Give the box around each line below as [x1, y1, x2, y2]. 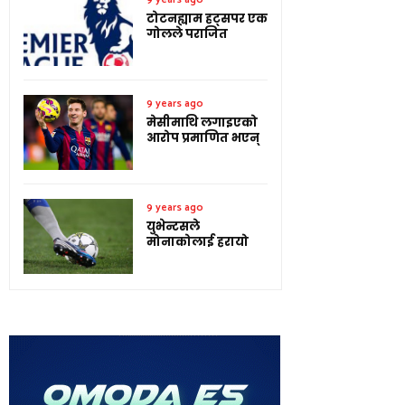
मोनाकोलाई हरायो [146, 232, 249, 250]
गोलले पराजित [146, 24, 228, 42]
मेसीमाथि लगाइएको [146, 113, 258, 131]
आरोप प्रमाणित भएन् [146, 128, 259, 146]
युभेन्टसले [146, 217, 200, 235]
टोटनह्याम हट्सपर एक [146, 9, 268, 27]
